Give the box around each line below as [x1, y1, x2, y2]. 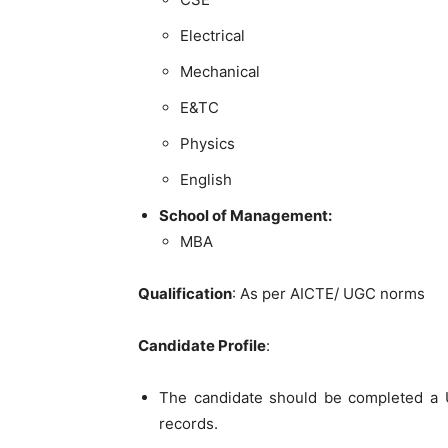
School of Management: [159, 206, 332, 225]
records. [159, 414, 218, 433]
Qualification [138, 284, 232, 303]
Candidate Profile [138, 336, 266, 355]
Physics [180, 134, 235, 153]
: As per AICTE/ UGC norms [232, 284, 425, 303]
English [180, 170, 232, 189]
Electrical [180, 26, 245, 45]
